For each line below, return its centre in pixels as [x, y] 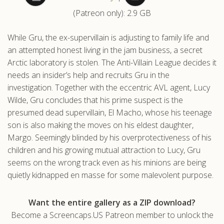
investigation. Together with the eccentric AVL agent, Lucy [109, 87]
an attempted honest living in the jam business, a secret [105, 50]
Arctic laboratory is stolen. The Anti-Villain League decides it [112, 62]
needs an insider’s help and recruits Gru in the [88, 75]
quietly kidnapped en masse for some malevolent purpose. [110, 175]
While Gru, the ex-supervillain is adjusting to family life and [108, 37]
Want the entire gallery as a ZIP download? [112, 202]
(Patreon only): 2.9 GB [112, 13]
